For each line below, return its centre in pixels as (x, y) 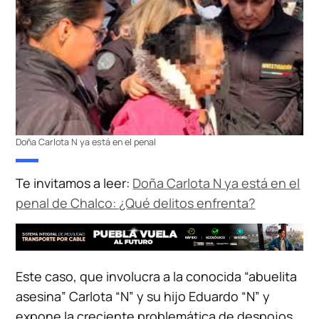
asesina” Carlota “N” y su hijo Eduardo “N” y (143, 297)
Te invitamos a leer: (74, 183)
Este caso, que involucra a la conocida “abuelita (157, 277)
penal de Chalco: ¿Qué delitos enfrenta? (136, 203)
